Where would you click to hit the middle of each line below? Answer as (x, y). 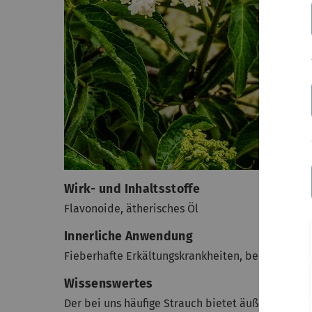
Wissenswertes (109, 283)
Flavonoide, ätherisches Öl (131, 208)
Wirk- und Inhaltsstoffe (132, 189)
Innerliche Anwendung (129, 236)
